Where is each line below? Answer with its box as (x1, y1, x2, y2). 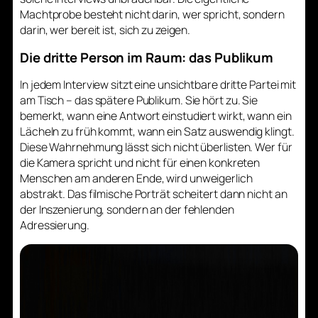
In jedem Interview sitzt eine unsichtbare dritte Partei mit (20, 77, 297, 93)
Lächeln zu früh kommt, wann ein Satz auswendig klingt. (20, 124, 295, 140)
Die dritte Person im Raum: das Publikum (20, 48, 274, 67)
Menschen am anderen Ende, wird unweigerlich (20, 170, 253, 187)
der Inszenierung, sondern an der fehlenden (20, 202, 234, 218)
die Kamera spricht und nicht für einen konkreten (20, 155, 261, 171)
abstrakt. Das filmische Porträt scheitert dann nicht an (20, 186, 287, 202)
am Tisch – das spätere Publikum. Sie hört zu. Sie (20, 92, 258, 109)
